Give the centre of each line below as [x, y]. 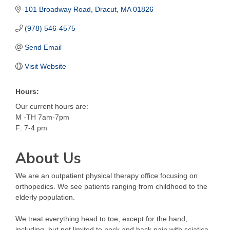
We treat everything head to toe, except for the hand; [101, 218]
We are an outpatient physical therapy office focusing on [107, 175]
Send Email [43, 47]
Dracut [106, 9]
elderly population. [45, 197]
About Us [48, 158]
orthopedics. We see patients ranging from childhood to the [111, 186]
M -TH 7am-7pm [42, 117]
